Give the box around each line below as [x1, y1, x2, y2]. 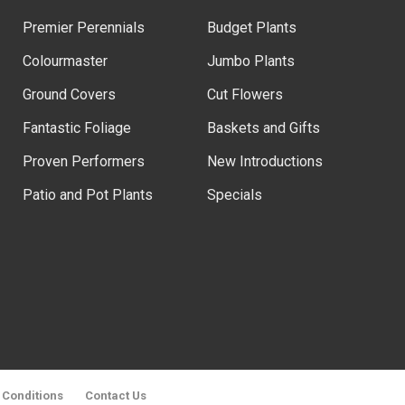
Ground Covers [23, 86, 116, 103]
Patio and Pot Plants [23, 186, 153, 203]
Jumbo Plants [207, 52, 295, 70]
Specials [207, 186, 262, 203]
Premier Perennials [23, 19, 145, 36]
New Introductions [207, 153, 323, 170]
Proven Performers [23, 153, 145, 170]
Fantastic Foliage [23, 119, 131, 137]
